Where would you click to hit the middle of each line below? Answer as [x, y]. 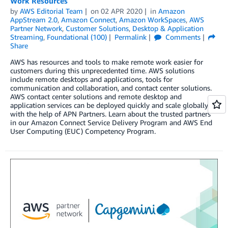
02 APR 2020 [121, 11]
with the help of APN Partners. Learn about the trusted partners [110, 114]
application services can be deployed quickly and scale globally [109, 105]
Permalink [130, 37]
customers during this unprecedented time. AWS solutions [102, 71]
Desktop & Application [168, 28]
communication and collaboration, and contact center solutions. [111, 88]
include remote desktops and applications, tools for [91, 79]
